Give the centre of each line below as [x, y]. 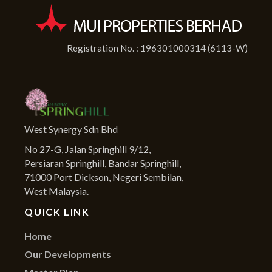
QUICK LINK [57, 212]
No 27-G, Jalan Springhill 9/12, [88, 149]
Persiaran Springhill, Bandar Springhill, [103, 163]
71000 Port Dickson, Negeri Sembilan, [104, 177]
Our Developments [68, 254]
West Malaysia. [57, 191]
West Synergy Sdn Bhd [71, 129]
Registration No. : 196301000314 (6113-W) [157, 48]
